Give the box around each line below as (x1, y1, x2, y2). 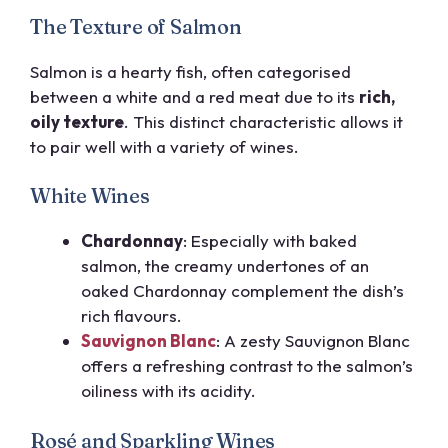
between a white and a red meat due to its (30, 85, 359, 107)
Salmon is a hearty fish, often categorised (30, 60, 351, 82)
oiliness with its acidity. (81, 380, 256, 402)
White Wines (30, 183, 150, 209)
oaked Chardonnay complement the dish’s (81, 280, 404, 302)
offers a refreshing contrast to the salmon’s (81, 355, 413, 377)
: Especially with (183, 230, 309, 252)
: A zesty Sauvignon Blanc (216, 330, 410, 352)
